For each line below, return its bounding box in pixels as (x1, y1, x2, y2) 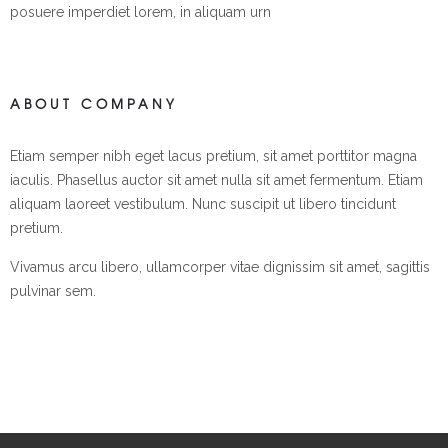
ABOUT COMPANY (10, 93, 178, 113)
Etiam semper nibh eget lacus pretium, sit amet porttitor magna (10, 147, 417, 164)
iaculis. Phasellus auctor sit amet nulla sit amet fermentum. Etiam (10, 171, 423, 188)
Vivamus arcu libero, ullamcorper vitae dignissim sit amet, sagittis (10, 258, 430, 275)
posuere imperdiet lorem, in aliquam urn (10, 3, 271, 20)
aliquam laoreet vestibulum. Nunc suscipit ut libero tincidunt (10, 195, 396, 212)
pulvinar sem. (10, 282, 96, 299)
